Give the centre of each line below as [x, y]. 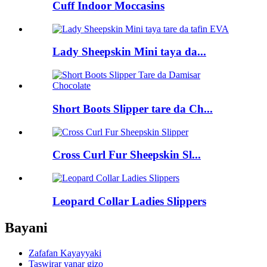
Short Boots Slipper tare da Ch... [133, 108]
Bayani [26, 227]
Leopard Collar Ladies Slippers [129, 201]
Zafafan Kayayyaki [65, 253]
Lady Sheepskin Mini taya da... [129, 52]
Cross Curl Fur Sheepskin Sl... [127, 155]
